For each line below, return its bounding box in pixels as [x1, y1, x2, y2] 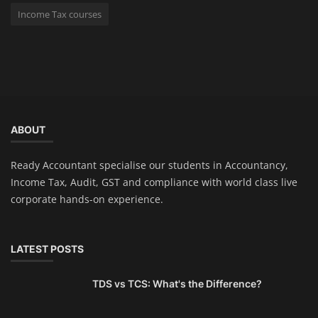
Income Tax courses [18, 8, 102, 21]
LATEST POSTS [11, 243, 84, 256]
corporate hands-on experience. [11, 192, 163, 207]
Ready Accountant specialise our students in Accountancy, [11, 158, 288, 172]
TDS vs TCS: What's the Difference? [92, 278, 262, 290]
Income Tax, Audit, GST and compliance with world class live [11, 175, 297, 190]
